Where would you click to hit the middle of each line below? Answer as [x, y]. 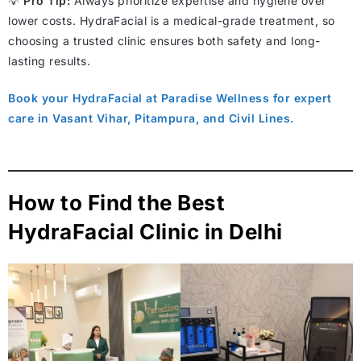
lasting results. [49, 60]
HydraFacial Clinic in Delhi [145, 231]
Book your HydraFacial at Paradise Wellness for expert [170, 98]
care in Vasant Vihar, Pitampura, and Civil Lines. [151, 118]
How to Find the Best [116, 202]
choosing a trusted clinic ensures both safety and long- [164, 40]
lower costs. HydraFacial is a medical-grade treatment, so [172, 20]
